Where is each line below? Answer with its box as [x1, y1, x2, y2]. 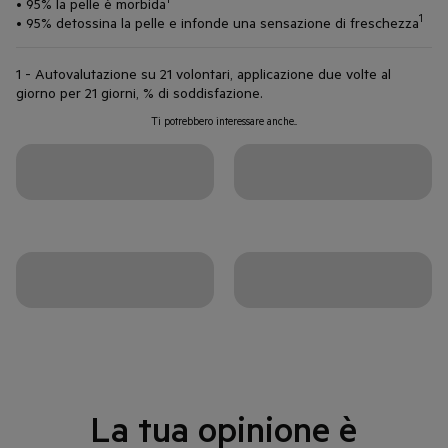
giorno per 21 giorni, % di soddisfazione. [16, 82, 263, 102]
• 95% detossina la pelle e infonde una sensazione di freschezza [16, 12, 419, 32]
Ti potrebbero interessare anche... [150, 113, 297, 128]
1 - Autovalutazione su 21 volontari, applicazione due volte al [16, 63, 391, 83]
